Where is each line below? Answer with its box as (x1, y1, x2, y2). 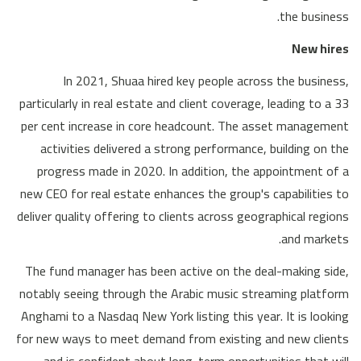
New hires (292, 35, 349, 60)
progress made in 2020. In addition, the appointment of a (37, 158, 349, 183)
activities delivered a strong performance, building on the (40, 135, 349, 160)
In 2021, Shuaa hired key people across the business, (63, 68, 349, 93)
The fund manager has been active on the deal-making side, (25, 258, 349, 283)
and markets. (281, 226, 349, 251)
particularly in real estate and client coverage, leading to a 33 (19, 90, 349, 115)
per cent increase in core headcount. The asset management (21, 113, 349, 138)
